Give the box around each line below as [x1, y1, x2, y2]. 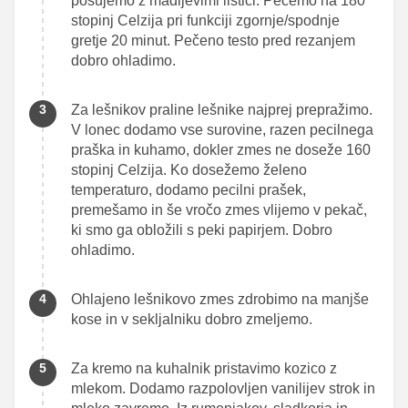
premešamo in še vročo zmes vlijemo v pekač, [71, 201, 367, 218]
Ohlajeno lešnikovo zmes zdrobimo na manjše [71, 291, 369, 307]
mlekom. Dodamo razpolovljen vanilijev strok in [71, 380, 375, 396]
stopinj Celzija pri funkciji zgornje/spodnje [71, 12, 340, 28]
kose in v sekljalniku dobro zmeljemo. [71, 311, 312, 327]
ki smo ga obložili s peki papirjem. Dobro [71, 221, 332, 238]
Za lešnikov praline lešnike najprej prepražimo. [71, 101, 372, 117]
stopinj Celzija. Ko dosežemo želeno [71, 161, 307, 178]
